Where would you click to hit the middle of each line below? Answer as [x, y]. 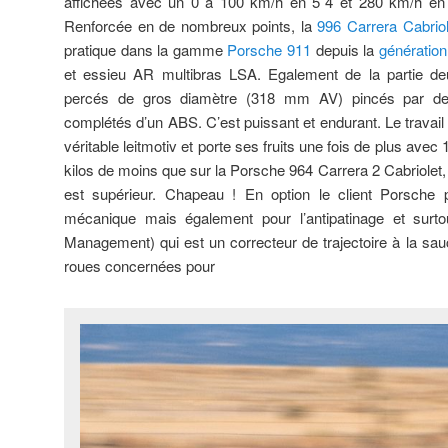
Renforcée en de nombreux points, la [191, 25]
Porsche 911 [269, 49]
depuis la [345, 49]
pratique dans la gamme [146, 49]
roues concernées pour [139, 265]
